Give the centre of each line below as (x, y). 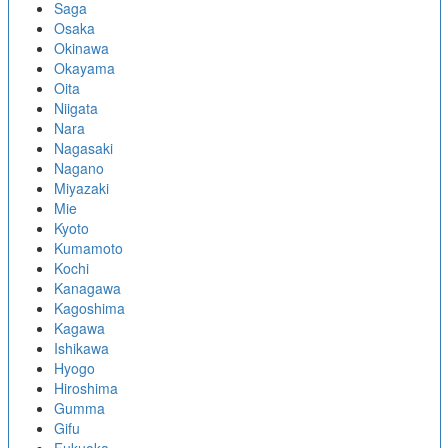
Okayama (84, 68)
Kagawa (79, 328)
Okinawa (81, 48)
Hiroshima (85, 388)
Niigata (75, 108)
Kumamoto (88, 248)
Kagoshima (89, 308)
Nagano (78, 168)
